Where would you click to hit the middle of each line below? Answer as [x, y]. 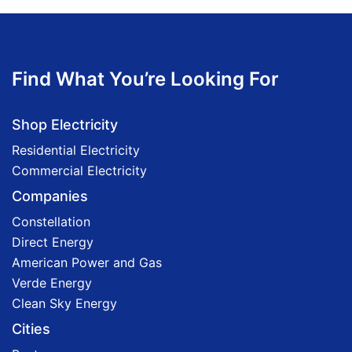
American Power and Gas [87, 262]
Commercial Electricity [79, 170]
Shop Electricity [65, 124]
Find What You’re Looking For [145, 79]
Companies [50, 196]
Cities [31, 328]
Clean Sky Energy [64, 303]
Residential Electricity [76, 150]
